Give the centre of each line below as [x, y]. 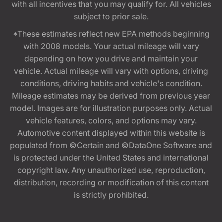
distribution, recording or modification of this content [111, 182]
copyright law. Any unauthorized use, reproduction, [111, 170]
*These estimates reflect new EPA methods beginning [111, 33]
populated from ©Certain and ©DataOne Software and [111, 145]
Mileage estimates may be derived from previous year [111, 95]
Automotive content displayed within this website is [111, 133]
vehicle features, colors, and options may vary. [111, 120]
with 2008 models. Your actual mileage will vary [111, 46]
